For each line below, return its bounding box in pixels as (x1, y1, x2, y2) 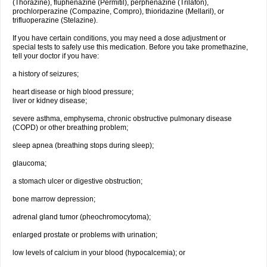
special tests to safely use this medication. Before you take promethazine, (13, 43, 248, 51)
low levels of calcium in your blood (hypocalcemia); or (13, 249, 185, 257)
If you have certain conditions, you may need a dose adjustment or (13, 34, 226, 42)
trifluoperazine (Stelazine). (13, 16, 98, 24)
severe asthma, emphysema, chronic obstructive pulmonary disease (13, 114, 232, 123)
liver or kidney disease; (13, 97, 87, 105)
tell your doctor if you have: (13, 52, 99, 60)
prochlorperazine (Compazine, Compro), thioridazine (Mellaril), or (13, 7, 224, 15)
